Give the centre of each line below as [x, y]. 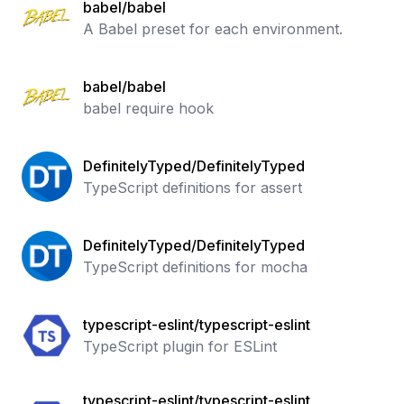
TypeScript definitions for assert [193, 188]
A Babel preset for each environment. [213, 29]
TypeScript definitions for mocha [195, 267]
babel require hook [148, 108]
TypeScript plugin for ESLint [180, 346]
